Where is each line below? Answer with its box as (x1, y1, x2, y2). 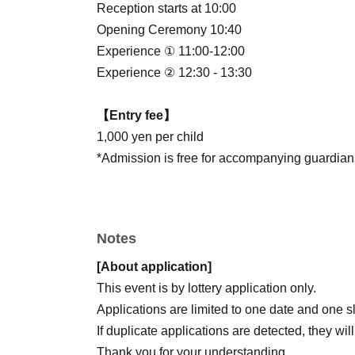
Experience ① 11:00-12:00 (97, 44, 245, 59)
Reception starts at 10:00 (97, 2, 236, 16)
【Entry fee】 (97, 109, 176, 123)
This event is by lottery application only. (97, 281, 316, 296)
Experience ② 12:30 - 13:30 (97, 66, 252, 80)
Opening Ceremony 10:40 (97, 23, 242, 37)
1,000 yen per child (97, 130, 204, 144)
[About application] (97, 260, 212, 274)
